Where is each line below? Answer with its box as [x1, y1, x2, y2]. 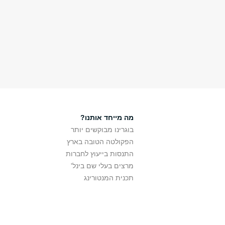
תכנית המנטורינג [84, 174, 134, 182]
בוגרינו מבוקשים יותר [71, 126, 134, 134]
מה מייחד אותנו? [80, 114, 134, 122]
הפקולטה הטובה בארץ [67, 138, 134, 146]
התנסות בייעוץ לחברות [66, 150, 134, 158]
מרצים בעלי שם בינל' [71, 162, 134, 170]
